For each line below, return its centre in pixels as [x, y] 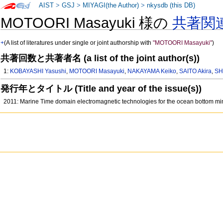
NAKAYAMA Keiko [152, 71]
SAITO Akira [196, 71]
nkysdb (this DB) [171, 5]
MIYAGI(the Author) [111, 5]
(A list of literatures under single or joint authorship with [79, 43]
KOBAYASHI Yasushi [38, 71]
